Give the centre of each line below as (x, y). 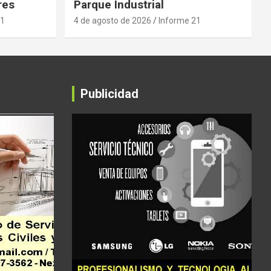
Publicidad (109, 94)
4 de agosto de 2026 (112, 21)
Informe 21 (179, 21)
